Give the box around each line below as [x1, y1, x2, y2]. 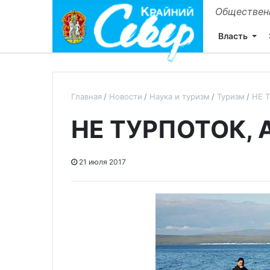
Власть [218, 30, 248, 41]
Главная [71, 92, 102, 101]
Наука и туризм [149, 92, 210, 101]
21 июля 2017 [77, 157, 126, 166]
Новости [109, 92, 142, 101]
